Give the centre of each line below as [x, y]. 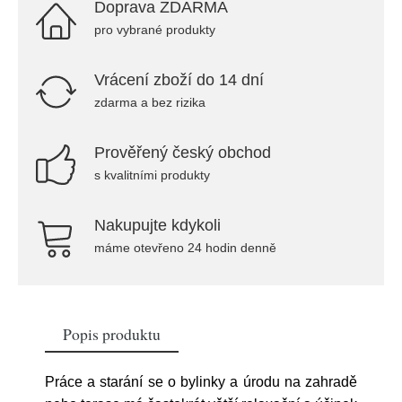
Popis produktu [112, 334]
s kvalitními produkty [152, 175]
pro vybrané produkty [155, 30]
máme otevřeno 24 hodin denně [185, 248]
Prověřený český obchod [183, 153]
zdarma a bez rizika [150, 102]
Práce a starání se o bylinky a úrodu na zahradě [201, 382]
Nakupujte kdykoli [157, 225]
